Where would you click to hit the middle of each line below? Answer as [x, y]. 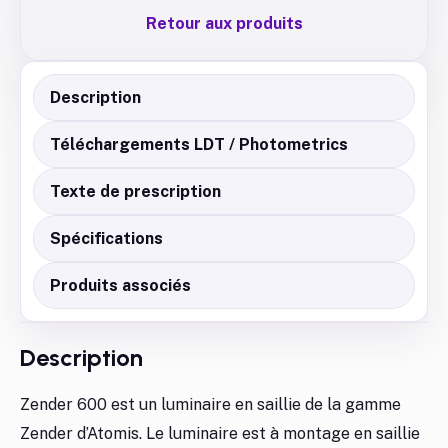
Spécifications [106, 238]
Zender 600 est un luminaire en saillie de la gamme [210, 404]
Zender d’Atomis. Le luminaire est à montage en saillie [220, 433]
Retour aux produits [224, 23]
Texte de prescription [135, 191]
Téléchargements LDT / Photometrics [199, 144]
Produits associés [120, 285]
